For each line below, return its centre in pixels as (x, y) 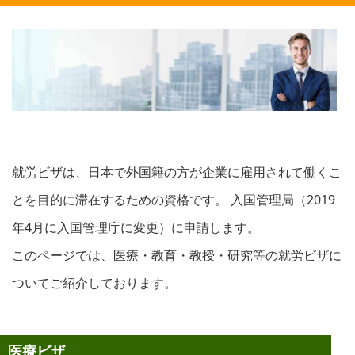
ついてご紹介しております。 (94, 282)
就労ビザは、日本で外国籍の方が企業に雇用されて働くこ (177, 172)
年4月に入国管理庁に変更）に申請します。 (136, 227)
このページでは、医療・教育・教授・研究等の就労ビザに (177, 255)
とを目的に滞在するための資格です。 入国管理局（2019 (174, 199)
